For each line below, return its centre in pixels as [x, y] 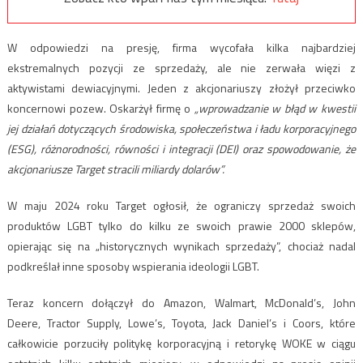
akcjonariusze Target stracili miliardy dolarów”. [115, 169]
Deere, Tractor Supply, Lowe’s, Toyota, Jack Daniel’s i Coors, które [181, 323]
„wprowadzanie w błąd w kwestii [275, 109]
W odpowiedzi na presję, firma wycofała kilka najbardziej [181, 48]
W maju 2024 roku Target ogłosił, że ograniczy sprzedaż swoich [181, 206]
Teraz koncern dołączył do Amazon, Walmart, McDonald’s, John [181, 303]
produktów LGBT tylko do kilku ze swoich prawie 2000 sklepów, [181, 226]
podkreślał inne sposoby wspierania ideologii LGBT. [133, 267]
